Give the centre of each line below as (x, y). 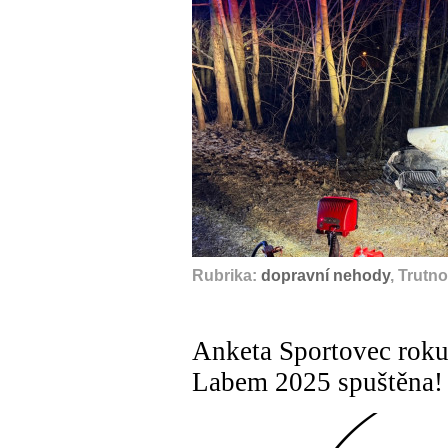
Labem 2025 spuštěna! (317, 382)
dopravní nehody (325, 275)
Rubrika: (226, 275)
